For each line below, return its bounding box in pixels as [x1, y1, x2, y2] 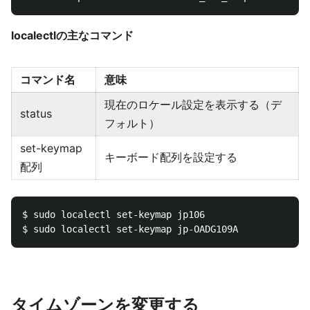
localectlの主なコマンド [11, 28, 134, 42]
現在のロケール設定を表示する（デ [104, 97, 282, 111]
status [20, 106, 52, 120]
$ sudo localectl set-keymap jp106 [22, 208, 205, 220]
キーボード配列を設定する [104, 149, 237, 164]
